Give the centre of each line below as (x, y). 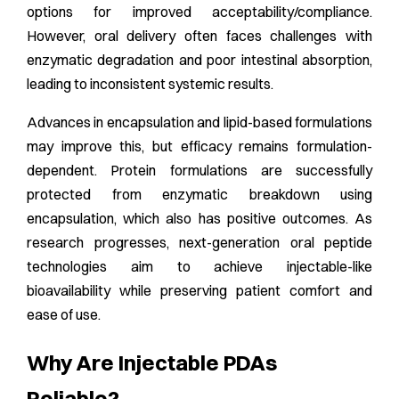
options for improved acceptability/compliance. (199, 11)
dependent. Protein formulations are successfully (199, 170)
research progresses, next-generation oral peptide (199, 242)
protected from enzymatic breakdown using (199, 194)
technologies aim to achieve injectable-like (199, 266)
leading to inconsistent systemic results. (151, 83)
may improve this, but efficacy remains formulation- (199, 146)
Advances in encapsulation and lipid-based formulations (199, 122)
